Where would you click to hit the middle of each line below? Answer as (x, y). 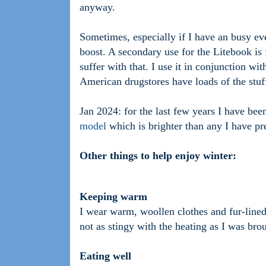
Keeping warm (113, 197)
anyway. (97, 7)
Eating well (105, 256)
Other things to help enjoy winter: (158, 156)
